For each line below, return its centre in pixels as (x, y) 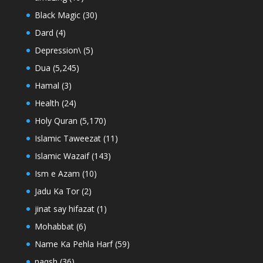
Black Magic (57, 15)
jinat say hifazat (64, 208)
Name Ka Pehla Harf (73, 244)
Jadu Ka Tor (57, 191)
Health (47, 103)
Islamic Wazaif (62, 156)
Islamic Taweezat (68, 138)
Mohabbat (54, 226)
